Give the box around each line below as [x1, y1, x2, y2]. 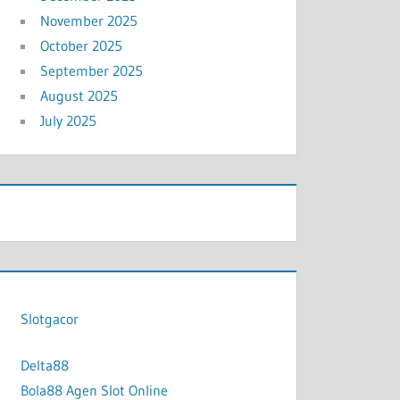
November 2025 [40, 12, 138, 30]
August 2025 [40, 87, 119, 105]
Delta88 [21, 356, 70, 375]
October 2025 [40, 37, 123, 55]
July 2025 [40, 112, 97, 130]
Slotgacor [21, 310, 79, 329]
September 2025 [40, 62, 144, 80]
